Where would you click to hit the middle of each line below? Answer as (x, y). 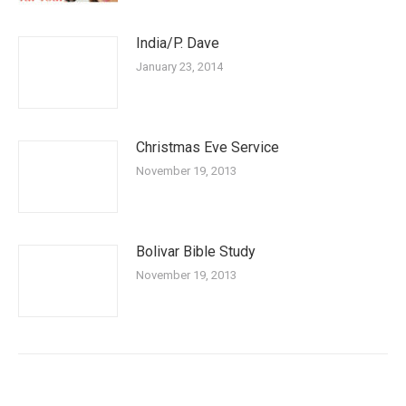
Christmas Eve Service (208, 147)
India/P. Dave (178, 43)
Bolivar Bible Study (196, 251)
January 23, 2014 (179, 67)
